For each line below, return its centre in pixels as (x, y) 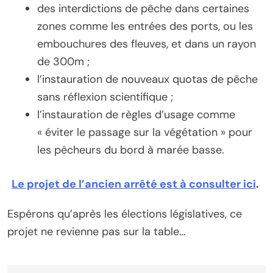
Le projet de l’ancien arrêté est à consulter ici (134, 184)
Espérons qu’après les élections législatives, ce (125, 214)
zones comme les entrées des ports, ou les (145, 26)
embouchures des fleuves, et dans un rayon (147, 44)
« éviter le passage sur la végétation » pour (145, 132)
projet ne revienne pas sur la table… (96, 231)
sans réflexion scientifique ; (105, 97)
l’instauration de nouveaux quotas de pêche (147, 79)
